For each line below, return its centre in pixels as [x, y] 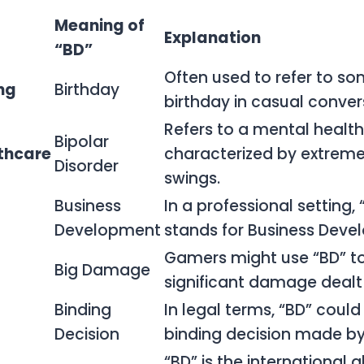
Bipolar [82, 141]
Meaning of [100, 25]
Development [108, 230]
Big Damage [102, 270]
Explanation [212, 37]
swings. [192, 178]
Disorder [87, 166]
